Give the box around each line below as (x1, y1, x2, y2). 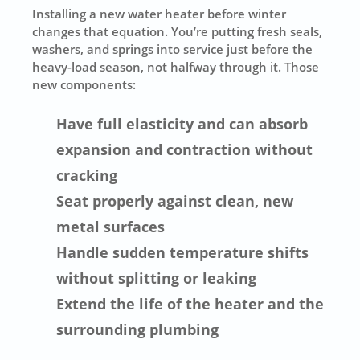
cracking (56, 166, 118, 186)
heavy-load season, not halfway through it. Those (32, 58, 320, 75)
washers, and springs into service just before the (32, 40, 313, 57)
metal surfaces (56, 217, 166, 237)
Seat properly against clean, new (56, 191, 294, 211)
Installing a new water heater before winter (32, 5, 287, 22)
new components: (32, 76, 137, 92)
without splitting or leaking (56, 268, 257, 288)
